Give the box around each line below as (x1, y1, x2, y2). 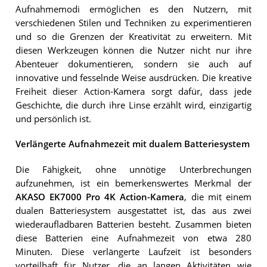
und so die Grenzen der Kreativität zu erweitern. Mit (15, 30, 252, 42)
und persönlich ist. (15, 113, 91, 125)
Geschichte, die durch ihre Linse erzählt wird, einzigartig (15, 99, 252, 111)
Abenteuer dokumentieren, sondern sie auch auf (15, 58, 252, 70)
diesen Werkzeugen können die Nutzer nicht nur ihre (15, 44, 252, 56)
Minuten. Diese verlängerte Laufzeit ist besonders (15, 246, 252, 257)
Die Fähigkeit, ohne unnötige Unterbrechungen (15, 163, 252, 175)
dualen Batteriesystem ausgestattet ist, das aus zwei (15, 204, 252, 216)
